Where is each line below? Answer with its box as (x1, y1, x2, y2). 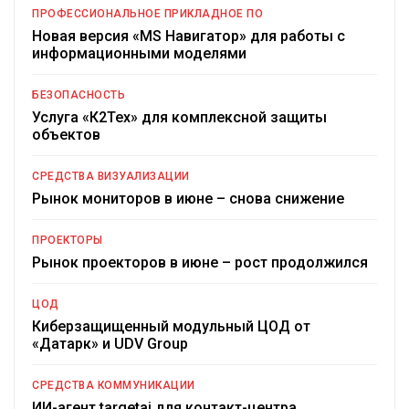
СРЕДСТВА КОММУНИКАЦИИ (32, 379, 195, 393)
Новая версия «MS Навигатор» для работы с (32, 27, 345, 46)
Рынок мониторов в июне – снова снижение (32, 190, 344, 208)
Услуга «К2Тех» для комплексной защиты (32, 109, 327, 127)
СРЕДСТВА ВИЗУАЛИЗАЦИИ (32, 170, 190, 184)
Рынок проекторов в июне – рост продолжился (32, 254, 368, 272)
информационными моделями (32, 45, 246, 63)
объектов (32, 126, 100, 144)
